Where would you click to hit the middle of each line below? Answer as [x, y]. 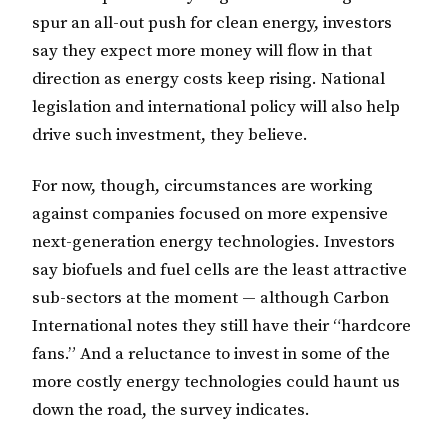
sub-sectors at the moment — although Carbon [210, 298]
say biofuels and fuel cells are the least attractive [219, 270]
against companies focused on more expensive [210, 214]
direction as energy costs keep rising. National [208, 78]
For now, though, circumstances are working [202, 186]
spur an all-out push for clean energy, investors [212, 22]
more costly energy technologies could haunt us [216, 382]
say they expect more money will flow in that [202, 50]
